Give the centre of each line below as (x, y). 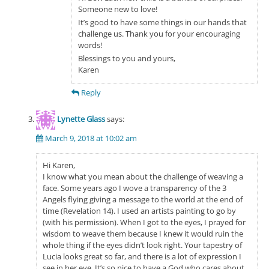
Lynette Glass (81, 119)
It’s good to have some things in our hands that (162, 22)
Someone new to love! (118, 9)
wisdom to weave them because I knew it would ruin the (143, 233)
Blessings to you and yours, (127, 58)
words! (90, 45)
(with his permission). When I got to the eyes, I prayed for (144, 222)
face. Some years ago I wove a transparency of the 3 (134, 188)
